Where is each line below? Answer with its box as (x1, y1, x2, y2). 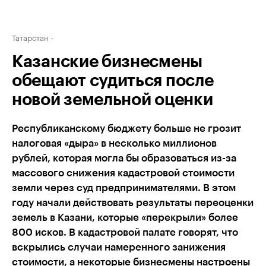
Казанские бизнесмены (12, 53, 202, 70)
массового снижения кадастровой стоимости (12, 168, 235, 178)
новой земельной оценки (12, 91, 213, 108)
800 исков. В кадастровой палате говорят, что (12, 227, 238, 237)
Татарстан (12, 31, 49, 43)
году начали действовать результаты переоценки (12, 198, 254, 208)
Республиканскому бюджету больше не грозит (12, 123, 241, 134)
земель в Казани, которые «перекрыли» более (12, 213, 238, 223)
